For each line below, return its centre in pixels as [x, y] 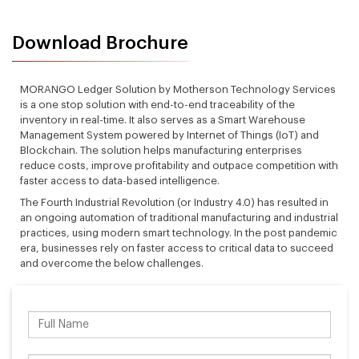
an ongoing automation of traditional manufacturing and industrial [179, 218]
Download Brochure [100, 43]
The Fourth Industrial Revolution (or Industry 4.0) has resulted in [174, 203]
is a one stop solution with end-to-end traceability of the [157, 105]
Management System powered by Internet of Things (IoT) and [169, 135]
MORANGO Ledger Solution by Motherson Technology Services [178, 90]
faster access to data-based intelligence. [120, 181]
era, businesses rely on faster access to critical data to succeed [177, 248]
